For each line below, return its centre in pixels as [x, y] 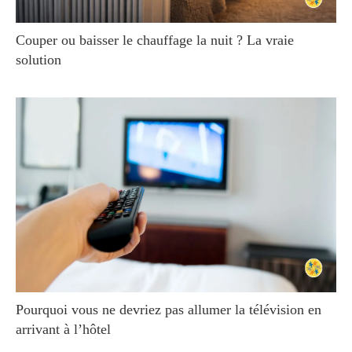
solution [38, 59]
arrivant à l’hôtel [63, 330]
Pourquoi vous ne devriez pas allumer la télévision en [169, 310]
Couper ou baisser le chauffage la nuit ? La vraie [155, 40]
